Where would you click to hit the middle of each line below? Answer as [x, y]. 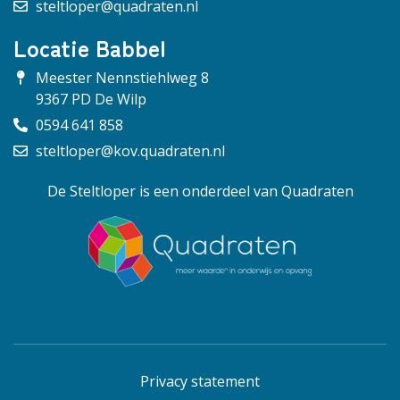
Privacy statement [200, 382]
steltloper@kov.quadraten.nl [130, 150]
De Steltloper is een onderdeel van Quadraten [200, 191]
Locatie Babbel [89, 47]
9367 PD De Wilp [91, 99]
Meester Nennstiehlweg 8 [122, 77]
